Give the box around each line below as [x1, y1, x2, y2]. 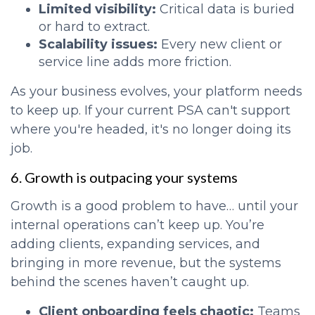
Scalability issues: [39, 37, 157, 53]
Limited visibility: [39, 1, 156, 18]
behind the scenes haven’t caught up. [11, 274, 249, 290]
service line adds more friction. [39, 54, 231, 70]
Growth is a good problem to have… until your [11, 198, 298, 214]
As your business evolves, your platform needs [11, 84, 302, 100]
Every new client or [157, 37, 282, 53]
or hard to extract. [39, 19, 150, 35]
